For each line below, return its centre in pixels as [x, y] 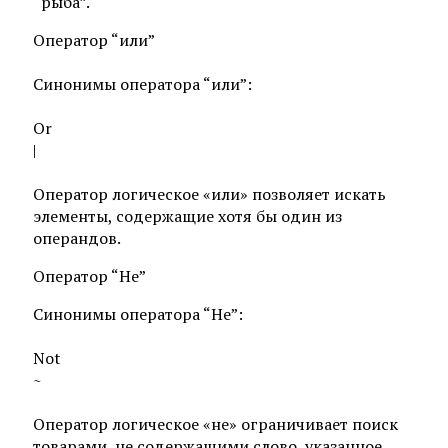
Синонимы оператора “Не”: [138, 313]
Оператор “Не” [89, 275]
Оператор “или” [94, 39]
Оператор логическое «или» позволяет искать [209, 193]
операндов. [77, 237]
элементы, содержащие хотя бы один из [187, 215]
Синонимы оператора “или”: [142, 83]
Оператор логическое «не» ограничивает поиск [215, 423]
